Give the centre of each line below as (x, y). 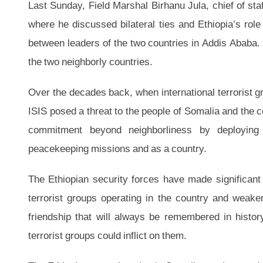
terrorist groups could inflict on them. (107, 235)
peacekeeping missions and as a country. (117, 148)
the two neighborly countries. (90, 61)
